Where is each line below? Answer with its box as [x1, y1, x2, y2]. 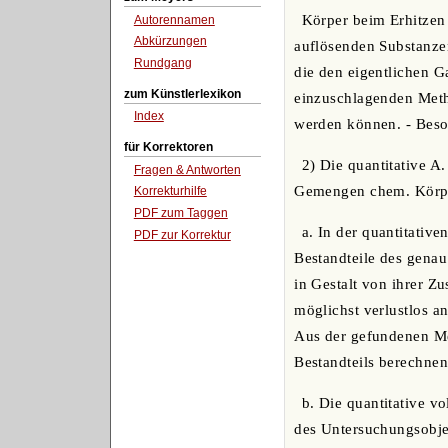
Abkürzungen [133, 34, 207, 49]
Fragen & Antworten [133, 162, 241, 177]
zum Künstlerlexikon [123, 86, 241, 101]
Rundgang [133, 56, 192, 71]
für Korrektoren [123, 139, 213, 154]
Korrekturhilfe [133, 184, 207, 199]
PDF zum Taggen [133, 206, 228, 221]
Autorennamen [133, 12, 215, 27]
